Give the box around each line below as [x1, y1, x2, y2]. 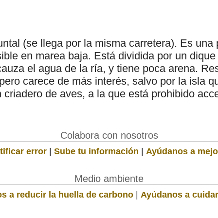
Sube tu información [54, 146, 139, 156]
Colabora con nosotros [60, 129, 158, 141]
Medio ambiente [74, 173, 144, 184]
